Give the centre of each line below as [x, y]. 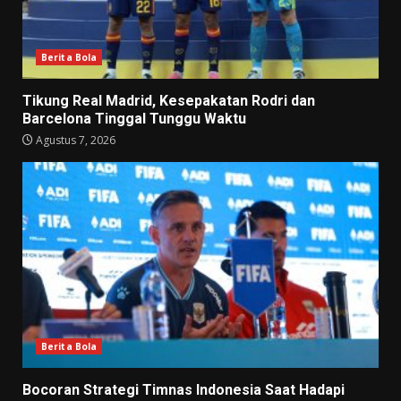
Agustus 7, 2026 [74, 141]
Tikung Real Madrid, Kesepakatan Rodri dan [169, 101]
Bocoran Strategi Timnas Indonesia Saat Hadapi [183, 390]
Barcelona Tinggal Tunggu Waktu [134, 119]
